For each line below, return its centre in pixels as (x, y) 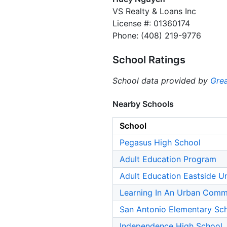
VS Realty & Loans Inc (154, 11)
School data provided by (161, 81)
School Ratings (149, 60)
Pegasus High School (160, 143)
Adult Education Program (168, 159)
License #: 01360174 (151, 24)
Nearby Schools (143, 104)
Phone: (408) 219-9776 (157, 36)
